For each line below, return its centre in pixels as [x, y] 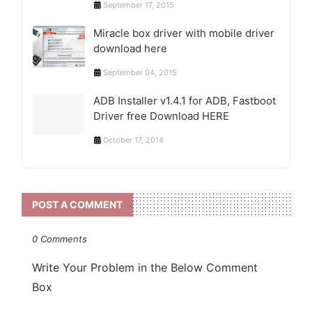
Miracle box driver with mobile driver [184, 33]
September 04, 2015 [140, 72]
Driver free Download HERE [162, 116]
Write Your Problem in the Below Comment [145, 267]
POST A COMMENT [78, 204]
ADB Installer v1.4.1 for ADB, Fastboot [185, 100]
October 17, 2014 [134, 140]
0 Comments [60, 239]
